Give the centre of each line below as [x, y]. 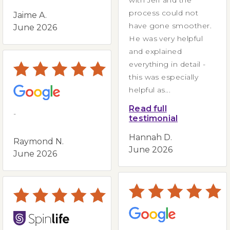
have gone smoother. [170, 25]
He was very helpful [166, 38]
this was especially [164, 77]
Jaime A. [31, 15]
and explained [156, 51]
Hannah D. [152, 137]
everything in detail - [167, 64]
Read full [148, 108]
